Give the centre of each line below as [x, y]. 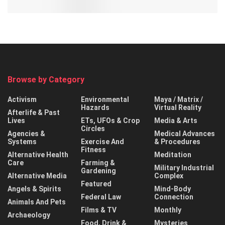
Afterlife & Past [34, 112]
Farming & [98, 162]
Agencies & [26, 133]
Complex [169, 176]
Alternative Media [37, 176]
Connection [174, 197]
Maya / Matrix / [179, 99]
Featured [96, 184]
